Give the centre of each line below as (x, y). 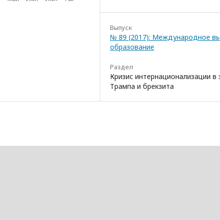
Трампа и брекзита (142, 86)
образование (132, 47)
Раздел (122, 67)
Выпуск (121, 27)
